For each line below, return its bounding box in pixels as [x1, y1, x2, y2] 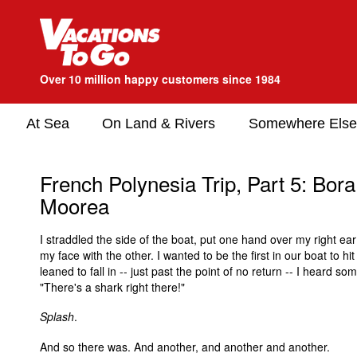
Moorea [40, 190, 109, 220]
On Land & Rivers [102, 116, 215, 131]
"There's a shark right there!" [40, 278, 185, 295]
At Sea [26, 116, 69, 131]
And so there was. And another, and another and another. [40, 338, 330, 355]
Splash [40, 308, 74, 324]
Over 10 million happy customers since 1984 [40, 71, 280, 87]
